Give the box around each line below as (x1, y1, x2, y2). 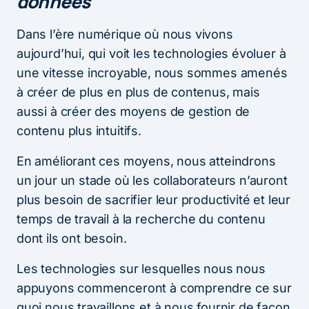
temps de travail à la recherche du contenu (17, 212, 266, 227)
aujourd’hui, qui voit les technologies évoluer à (17, 46, 286, 61)
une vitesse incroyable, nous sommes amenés (17, 66, 288, 81)
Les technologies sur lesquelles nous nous (17, 261, 266, 277)
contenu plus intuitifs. (17, 123, 141, 139)
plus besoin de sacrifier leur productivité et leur (17, 192, 291, 208)
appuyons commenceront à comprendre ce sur (17, 281, 292, 296)
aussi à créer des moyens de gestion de (17, 104, 250, 119)
